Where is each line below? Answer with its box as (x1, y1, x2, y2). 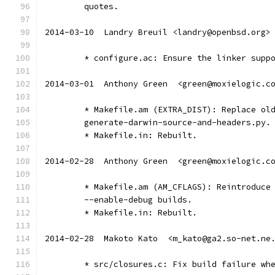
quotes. (84, 1, 118, 12)
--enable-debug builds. (84, 195, 192, 205)
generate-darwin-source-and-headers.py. (84, 117, 271, 128)
